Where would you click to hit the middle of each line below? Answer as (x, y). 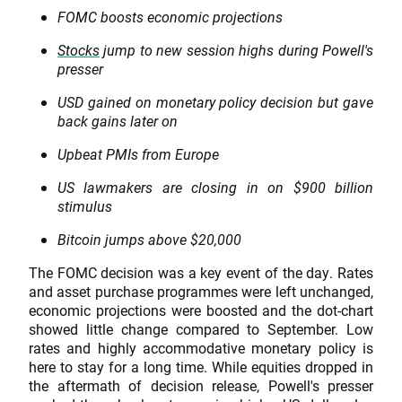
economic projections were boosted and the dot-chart (201, 310)
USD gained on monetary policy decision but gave (215, 102)
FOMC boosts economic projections (170, 17)
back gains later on (118, 121)
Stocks (79, 50)
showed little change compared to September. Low (201, 329)
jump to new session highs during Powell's (236, 50)
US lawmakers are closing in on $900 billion (215, 188)
